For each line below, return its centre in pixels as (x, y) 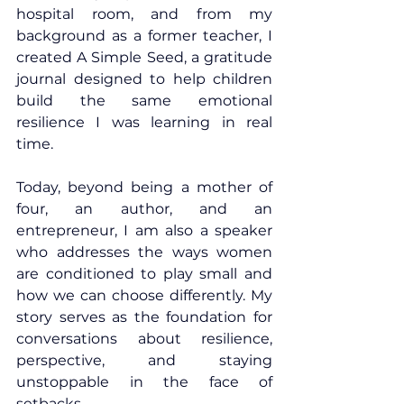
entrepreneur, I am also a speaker (144, 231)
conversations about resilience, (144, 339)
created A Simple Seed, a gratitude (144, 58)
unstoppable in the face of (144, 382)
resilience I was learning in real (144, 123)
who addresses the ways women (144, 252)
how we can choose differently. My (144, 296)
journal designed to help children (144, 79)
